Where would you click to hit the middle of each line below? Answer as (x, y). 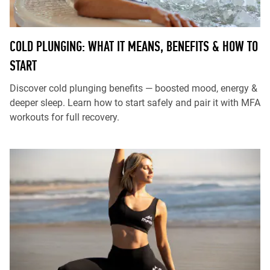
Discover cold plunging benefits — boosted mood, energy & (133, 88)
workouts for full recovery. (64, 117)
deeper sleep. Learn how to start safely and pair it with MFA (135, 103)
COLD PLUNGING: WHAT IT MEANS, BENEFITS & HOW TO (134, 46)
